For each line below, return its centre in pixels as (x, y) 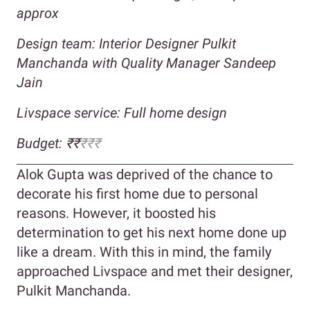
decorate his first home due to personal (137, 193)
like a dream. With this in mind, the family (144, 252)
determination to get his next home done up (152, 232)
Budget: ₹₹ (48, 143)
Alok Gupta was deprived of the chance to (145, 174)
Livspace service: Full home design (122, 112)
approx (38, 13)
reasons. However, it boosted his (116, 213)
